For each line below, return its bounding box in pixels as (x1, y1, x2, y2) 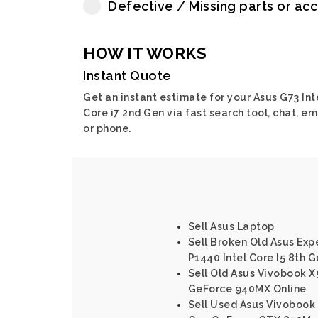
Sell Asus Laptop (187, 221, 275, 232)
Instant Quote (83, 68, 172, 83)
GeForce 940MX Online (187, 283, 307, 295)
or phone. (83, 123, 131, 134)
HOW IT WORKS (83, 44, 207, 62)
